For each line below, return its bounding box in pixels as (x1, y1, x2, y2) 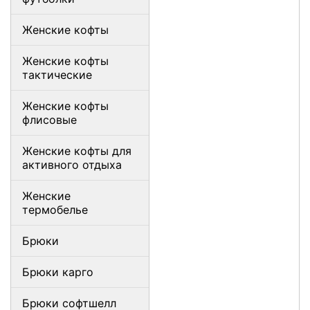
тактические (22, 68, 92, 82)
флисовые (22, 113, 77, 127)
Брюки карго (22, 265, 93, 279)
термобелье (22, 203, 88, 217)
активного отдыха (22, 158, 122, 172)
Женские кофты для (22, 144, 131, 158)
